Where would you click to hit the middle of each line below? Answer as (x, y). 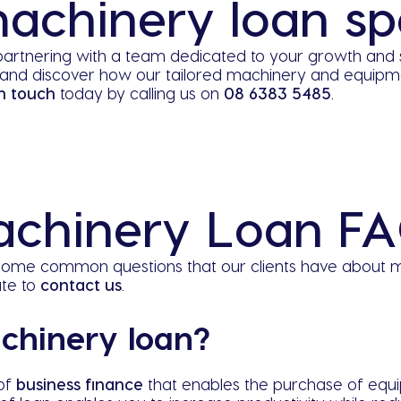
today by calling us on (139, 92)
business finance (79, 383)
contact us (81, 284)
